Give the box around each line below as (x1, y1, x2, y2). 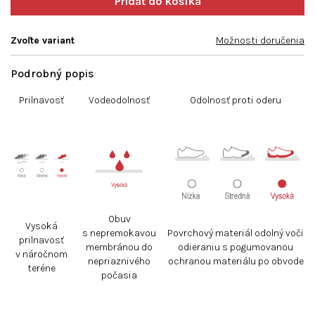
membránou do (86, 241, 153, 253)
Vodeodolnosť (89, 94, 150, 106)
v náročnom (15, 248, 67, 260)
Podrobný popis (11, 67, 94, 80)
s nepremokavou (82, 227, 156, 239)
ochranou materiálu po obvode (167, 255, 304, 267)
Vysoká (25, 220, 58, 232)
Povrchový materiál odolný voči (167, 227, 304, 239)
